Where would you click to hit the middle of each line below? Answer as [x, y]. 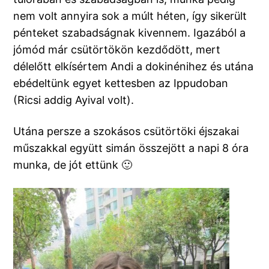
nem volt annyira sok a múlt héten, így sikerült [130, 16]
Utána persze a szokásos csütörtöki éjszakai [126, 131]
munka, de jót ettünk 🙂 [73, 165]
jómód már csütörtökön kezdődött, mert [117, 50]
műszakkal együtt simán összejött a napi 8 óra [131, 148]
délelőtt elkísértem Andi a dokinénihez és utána [134, 67]
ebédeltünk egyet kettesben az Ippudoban [121, 83]
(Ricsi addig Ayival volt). [74, 100]
